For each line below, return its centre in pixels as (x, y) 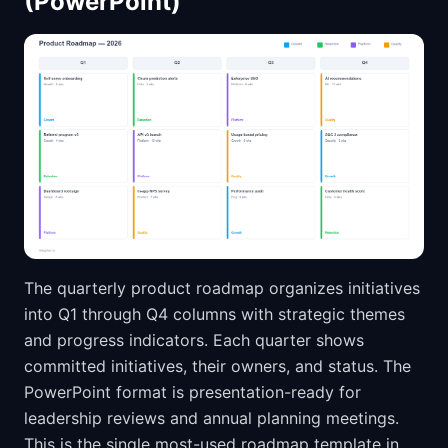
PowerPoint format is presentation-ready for (192, 392)
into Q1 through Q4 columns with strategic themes (214, 314)
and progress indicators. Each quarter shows (194, 340)
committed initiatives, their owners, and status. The (217, 366)
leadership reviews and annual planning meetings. (211, 418)
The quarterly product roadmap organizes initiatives (222, 288)
